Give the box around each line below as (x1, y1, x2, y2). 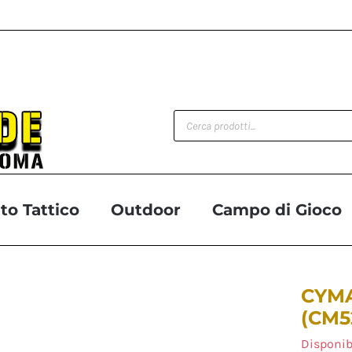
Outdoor (110, 200, 181, 219)
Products (173, 108, 242, 124)
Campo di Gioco (211, 200, 342, 219)
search (173, 122, 225, 138)
